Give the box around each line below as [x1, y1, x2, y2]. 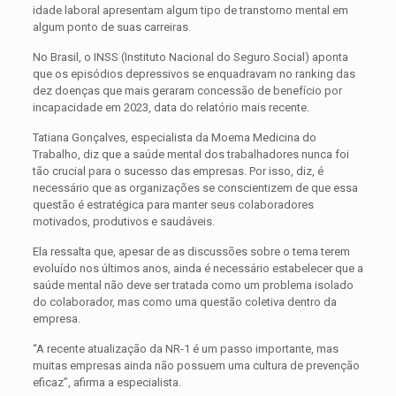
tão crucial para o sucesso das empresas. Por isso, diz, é [32, 164, 324, 179]
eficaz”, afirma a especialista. [32, 376, 181, 390]
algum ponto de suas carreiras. [32, 20, 191, 34]
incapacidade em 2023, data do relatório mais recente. [32, 101, 309, 115]
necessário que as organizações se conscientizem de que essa [32, 181, 358, 195]
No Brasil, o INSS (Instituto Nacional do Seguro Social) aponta [32, 50, 348, 65]
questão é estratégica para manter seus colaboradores [32, 198, 314, 212]
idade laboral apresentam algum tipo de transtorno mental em [32, 4, 348, 18]
